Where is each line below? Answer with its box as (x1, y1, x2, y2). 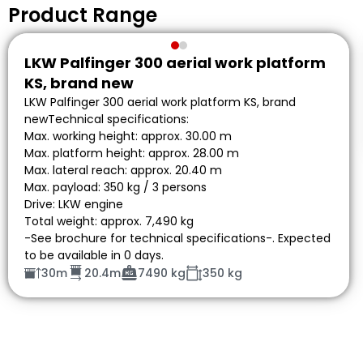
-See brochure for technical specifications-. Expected (24, 230, 331, 246)
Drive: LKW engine (24, 196, 123, 212)
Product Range (8, 2, 157, 28)
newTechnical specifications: (24, 111, 189, 127)
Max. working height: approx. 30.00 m (24, 128, 232, 144)
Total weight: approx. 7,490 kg (24, 213, 194, 229)
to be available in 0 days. (24, 247, 164, 263)
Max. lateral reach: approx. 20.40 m (24, 162, 222, 178)
